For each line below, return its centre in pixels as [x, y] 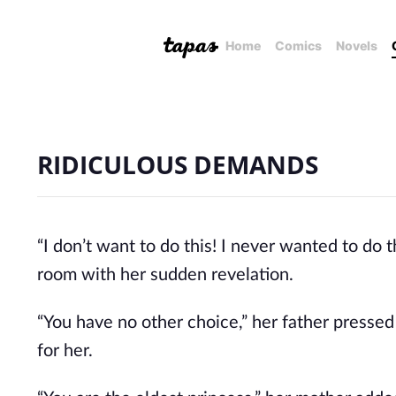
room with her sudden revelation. [165, 275]
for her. [65, 351]
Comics [298, 46]
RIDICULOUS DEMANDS [178, 164]
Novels [357, 46]
